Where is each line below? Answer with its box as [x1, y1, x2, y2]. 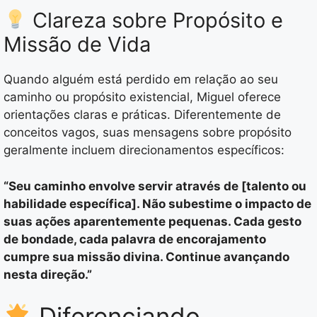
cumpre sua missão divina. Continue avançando [4, 249, 289, 264]
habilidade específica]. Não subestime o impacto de [4, 196, 311, 211]
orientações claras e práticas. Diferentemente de [4, 108, 281, 122]
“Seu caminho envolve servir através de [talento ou [4, 178, 306, 193]
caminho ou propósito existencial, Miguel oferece [4, 90, 281, 105]
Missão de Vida [4, 32, 151, 57]
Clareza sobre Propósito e [27, 8, 284, 33]
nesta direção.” [4, 267, 92, 282]
